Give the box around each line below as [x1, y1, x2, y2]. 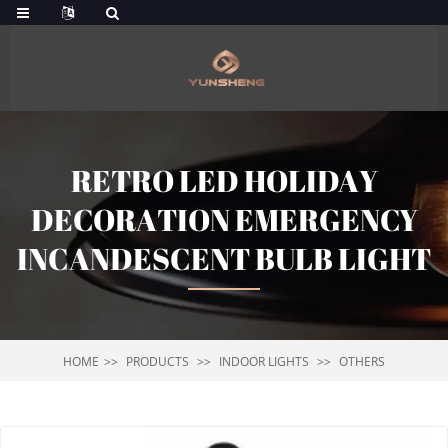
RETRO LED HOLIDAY [70, 160, 378, 201]
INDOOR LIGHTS [219, 353, 309, 370]
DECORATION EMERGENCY [30, 199, 418, 240]
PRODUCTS [126, 353, 189, 370]
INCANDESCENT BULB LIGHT [17, 238, 431, 279]
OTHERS [339, 353, 385, 370]
